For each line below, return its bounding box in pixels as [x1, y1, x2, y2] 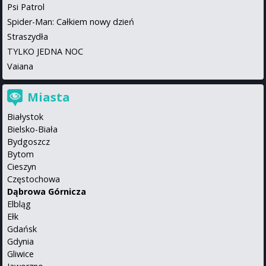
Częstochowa [7, 173, 60, 185]
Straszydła [7, 30, 48, 42]
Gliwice [7, 248, 34, 259]
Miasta [27, 88, 70, 105]
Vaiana [7, 60, 33, 72]
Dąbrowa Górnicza [7, 185, 86, 197]
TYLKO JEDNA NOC [7, 45, 83, 57]
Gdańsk [7, 223, 37, 235]
